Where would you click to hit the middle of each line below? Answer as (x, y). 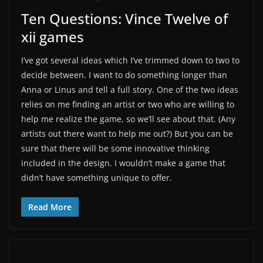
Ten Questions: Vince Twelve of (124, 18)
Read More (50, 207)
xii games (53, 36)
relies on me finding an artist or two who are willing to (128, 104)
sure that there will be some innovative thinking (115, 148)
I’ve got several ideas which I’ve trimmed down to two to (130, 60)
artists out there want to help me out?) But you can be (127, 133)
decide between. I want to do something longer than (124, 75)
